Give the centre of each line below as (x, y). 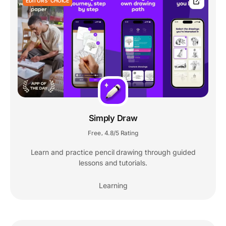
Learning (113, 186)
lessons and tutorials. (113, 163)
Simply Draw (113, 118)
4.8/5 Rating (121, 133)
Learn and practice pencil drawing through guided (113, 152)
